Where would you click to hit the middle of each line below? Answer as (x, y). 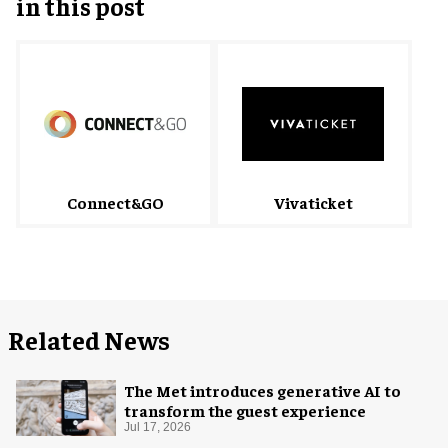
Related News (89, 339)
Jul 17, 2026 (157, 426)
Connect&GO (115, 201)
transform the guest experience (245, 409)
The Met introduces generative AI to (262, 389)
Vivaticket (313, 201)
